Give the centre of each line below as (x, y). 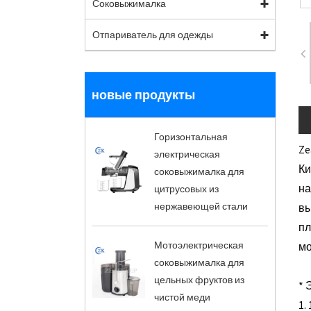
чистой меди (182, 297)
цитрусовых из (186, 188)
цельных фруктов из (199, 279)
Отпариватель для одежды (153, 34)
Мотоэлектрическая (199, 245)
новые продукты (143, 94)
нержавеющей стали (201, 206)
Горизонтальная (191, 136)
